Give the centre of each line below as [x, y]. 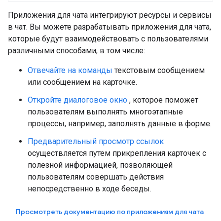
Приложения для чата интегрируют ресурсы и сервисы [110, 15]
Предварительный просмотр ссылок [96, 141]
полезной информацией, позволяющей [100, 165]
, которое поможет [163, 100]
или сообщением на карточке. [82, 82]
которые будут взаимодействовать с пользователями [108, 38]
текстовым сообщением [159, 70]
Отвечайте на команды [70, 70]
